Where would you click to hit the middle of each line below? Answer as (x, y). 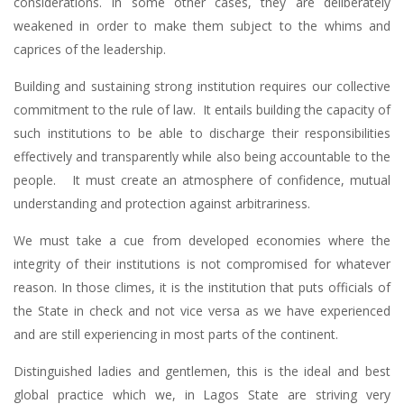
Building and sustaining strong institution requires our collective (202, 86)
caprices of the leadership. (90, 49)
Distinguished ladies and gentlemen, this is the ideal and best (202, 371)
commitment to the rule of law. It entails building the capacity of (202, 109)
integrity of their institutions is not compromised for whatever (202, 263)
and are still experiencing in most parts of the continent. (176, 334)
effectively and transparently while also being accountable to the (202, 156)
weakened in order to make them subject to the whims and (202, 25)
